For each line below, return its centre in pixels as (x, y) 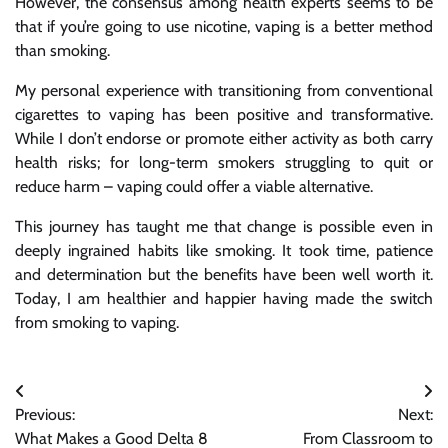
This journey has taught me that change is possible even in (224, 227)
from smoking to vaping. (97, 323)
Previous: (45, 415)
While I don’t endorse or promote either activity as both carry (224, 139)
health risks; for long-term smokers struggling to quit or (224, 163)
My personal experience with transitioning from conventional (224, 91)
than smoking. (62, 51)
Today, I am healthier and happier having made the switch (224, 299)
